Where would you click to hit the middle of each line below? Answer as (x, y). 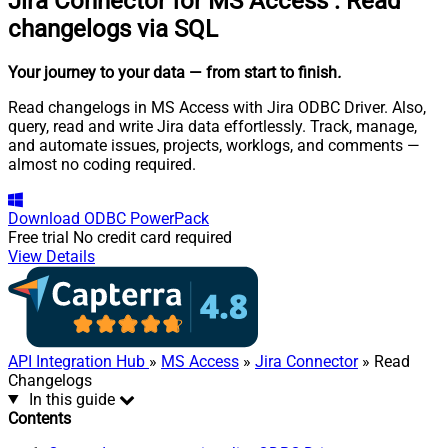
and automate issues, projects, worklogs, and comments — (214, 145)
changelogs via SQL (113, 28)
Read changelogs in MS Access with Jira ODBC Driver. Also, (217, 107)
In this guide (71, 399)
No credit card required (152, 237)
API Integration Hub (78, 361)
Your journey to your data (96, 72)
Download (44, 218)
